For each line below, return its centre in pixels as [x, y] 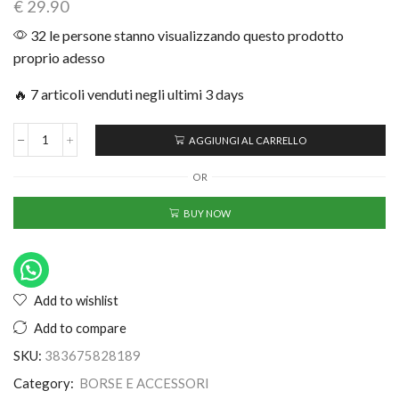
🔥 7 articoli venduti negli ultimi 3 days [129, 94]
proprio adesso [59, 58]
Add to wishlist [76, 301]
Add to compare [80, 328]
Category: [45, 383]
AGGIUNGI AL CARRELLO [248, 140]
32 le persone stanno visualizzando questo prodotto [186, 36]
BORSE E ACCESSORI [144, 383]
